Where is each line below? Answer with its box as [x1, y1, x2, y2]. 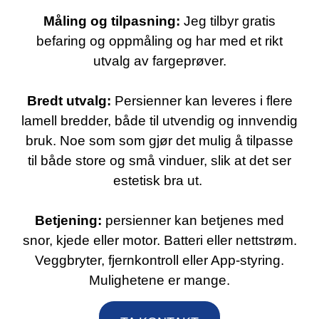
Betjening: [35, 213, 102, 228]
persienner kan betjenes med [102, 213, 284, 228]
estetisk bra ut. [113, 173, 206, 188]
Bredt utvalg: [26, 93, 111, 108]
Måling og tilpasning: [43, 14, 180, 28]
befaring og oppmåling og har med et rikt [36, 33, 283, 48]
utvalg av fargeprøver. [93, 53, 226, 68]
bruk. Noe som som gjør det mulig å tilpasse [26, 133, 293, 148]
